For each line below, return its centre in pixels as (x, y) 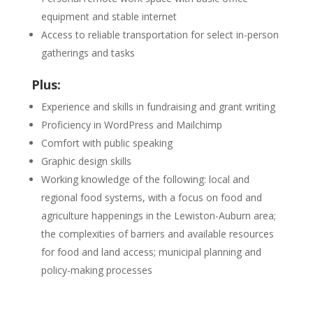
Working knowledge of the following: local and (145, 179)
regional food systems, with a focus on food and (151, 197)
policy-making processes (96, 270)
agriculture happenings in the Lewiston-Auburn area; (158, 216)
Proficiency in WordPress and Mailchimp (133, 125)
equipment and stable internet (109, 16)
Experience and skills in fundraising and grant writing (159, 107)
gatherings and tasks (88, 53)
